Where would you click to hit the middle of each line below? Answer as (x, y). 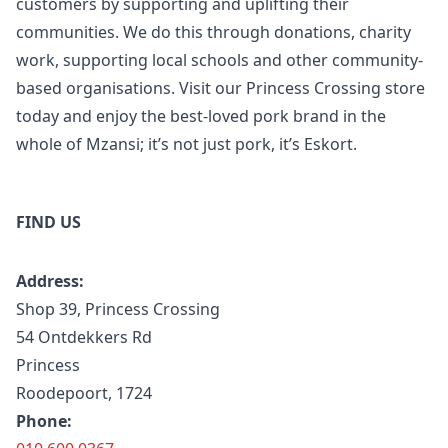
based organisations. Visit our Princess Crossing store (220, 87)
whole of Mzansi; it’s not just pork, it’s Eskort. (186, 143)
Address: (50, 280)
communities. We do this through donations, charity (213, 31)
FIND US (48, 221)
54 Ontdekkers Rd (84, 336)
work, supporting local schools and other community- (219, 59)
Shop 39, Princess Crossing (118, 308)
